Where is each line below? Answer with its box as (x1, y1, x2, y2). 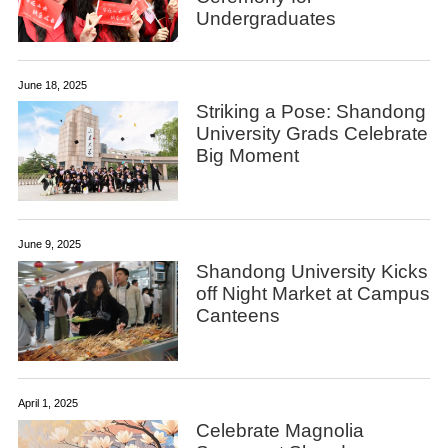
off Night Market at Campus (195, 282, 430, 304)
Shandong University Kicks (195, 260, 428, 282)
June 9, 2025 (17, 238, 81, 251)
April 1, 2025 (17, 397, 78, 410)
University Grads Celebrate (195, 123, 428, 145)
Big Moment (195, 145, 299, 167)
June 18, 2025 (17, 78, 87, 91)
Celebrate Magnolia (195, 420, 364, 442)
